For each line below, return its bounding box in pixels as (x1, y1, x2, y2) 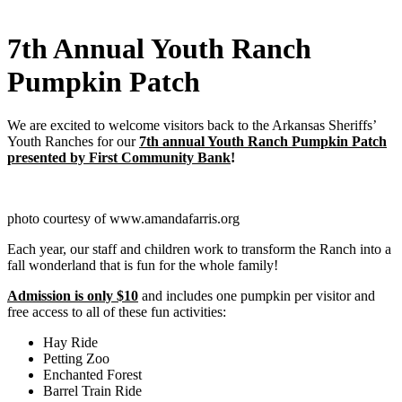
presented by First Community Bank (7, 150, 231, 166)
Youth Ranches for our (7, 134, 139, 150)
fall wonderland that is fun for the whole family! (7, 258, 278, 274)
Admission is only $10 (7, 288, 138, 304)
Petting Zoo (43, 351, 109, 367)
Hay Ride (43, 335, 98, 351)
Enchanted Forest (43, 367, 142, 383)
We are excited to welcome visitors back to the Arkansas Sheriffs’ (7, 118, 376, 134)
